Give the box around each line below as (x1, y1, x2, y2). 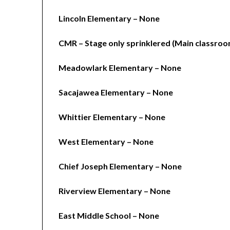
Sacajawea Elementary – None (59, 87, 174, 98)
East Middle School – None (59, 210, 160, 221)
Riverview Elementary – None (59, 186, 171, 196)
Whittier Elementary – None (59, 112, 166, 122)
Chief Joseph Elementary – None (59, 161, 182, 171)
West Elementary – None (59, 137, 154, 147)
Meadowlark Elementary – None (59, 63, 183, 73)
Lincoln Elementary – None (59, 13, 160, 24)
